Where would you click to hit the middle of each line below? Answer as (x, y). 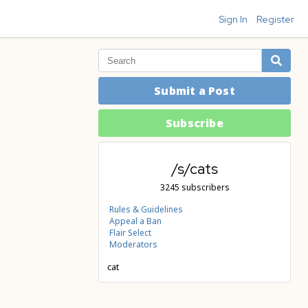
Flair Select (130, 232)
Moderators (133, 244)
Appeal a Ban (135, 221)
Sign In (233, 19)
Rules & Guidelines (146, 209)
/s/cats (195, 169)
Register (275, 19)
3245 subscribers (195, 187)
